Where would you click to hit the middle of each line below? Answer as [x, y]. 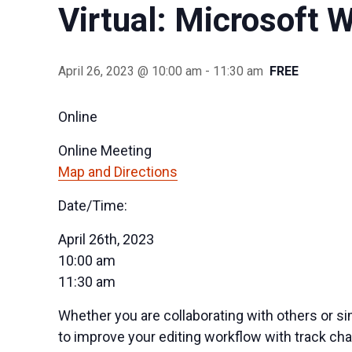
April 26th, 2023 [106, 239]
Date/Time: [93, 205]
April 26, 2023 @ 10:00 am [130, 71]
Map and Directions [118, 171]
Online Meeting [105, 150]
